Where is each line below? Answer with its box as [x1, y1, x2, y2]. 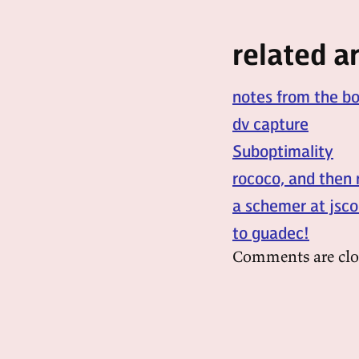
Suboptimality [232, 140, 333, 161]
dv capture [232, 113, 309, 134]
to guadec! [232, 222, 309, 243]
